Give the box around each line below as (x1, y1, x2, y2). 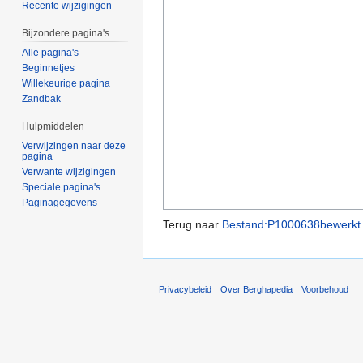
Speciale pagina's (22, 181, 101, 193)
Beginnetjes (22, 62, 75, 75)
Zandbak (22, 93, 62, 105)
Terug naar (163, 218, 222, 232)
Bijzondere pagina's (22, 28, 110, 40)
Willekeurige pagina (22, 78, 111, 90)
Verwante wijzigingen (22, 165, 117, 177)
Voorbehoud (301, 284, 349, 294)
